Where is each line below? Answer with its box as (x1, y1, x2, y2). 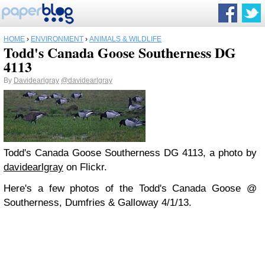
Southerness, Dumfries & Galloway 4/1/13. (4, 197, 192, 208)
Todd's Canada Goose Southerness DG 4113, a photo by (4, 147, 257, 159)
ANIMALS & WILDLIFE (89, 35, 161, 43)
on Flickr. (63, 161, 107, 173)
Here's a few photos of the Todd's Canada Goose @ (4, 183, 257, 194)
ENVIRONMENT (31, 35, 83, 43)
